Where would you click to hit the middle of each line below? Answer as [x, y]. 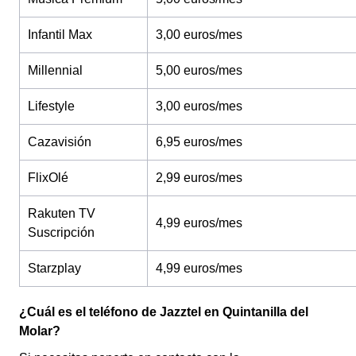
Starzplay [54, 268]
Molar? [40, 331]
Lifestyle [51, 106]
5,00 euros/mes [199, 70]
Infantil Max [60, 35]
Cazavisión [60, 142]
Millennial [55, 70]
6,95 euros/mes [199, 142]
